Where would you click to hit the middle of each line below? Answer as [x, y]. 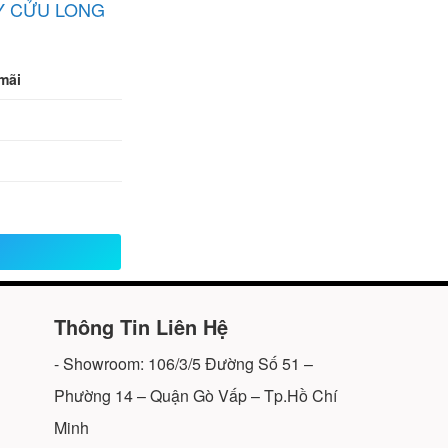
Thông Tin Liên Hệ [141, 327]
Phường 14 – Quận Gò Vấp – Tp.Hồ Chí [195, 396]
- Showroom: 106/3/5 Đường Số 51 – [183, 364]
